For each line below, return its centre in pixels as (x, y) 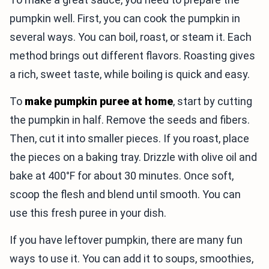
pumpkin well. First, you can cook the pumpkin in (125, 19)
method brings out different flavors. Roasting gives (132, 56)
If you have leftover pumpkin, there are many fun (126, 240)
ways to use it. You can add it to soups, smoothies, (131, 259)
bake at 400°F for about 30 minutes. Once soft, (122, 176)
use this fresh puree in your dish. (88, 213)
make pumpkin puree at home (99, 101)
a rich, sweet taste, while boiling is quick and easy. (130, 74)
